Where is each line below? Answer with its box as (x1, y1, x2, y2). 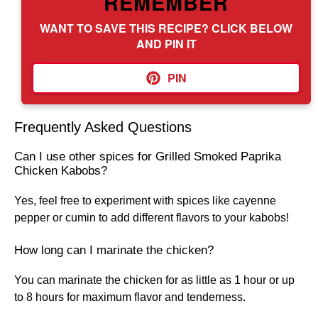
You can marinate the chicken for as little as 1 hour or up (14, 274, 295, 286)
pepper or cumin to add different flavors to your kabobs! (14, 212, 289, 224)
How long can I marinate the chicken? (14, 243, 214, 257)
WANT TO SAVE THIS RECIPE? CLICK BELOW (40, 20, 292, 36)
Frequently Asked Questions (14, 119, 192, 135)
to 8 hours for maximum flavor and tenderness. (14, 291, 246, 303)
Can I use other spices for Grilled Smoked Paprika (14, 150, 281, 163)
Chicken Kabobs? (14, 164, 107, 177)
